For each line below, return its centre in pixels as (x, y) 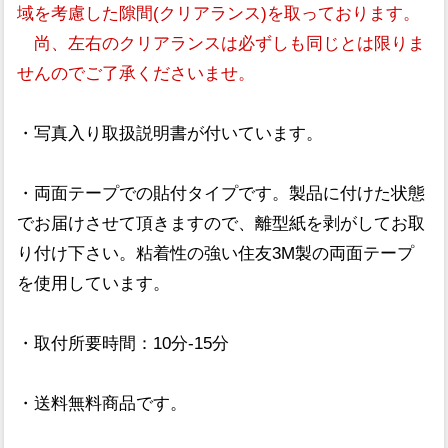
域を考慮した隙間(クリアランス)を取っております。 (219, 13)
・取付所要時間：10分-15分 (123, 343)
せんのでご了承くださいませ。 (136, 73)
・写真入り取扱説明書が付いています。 (170, 133)
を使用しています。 (94, 283)
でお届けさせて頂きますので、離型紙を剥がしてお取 (221, 223)
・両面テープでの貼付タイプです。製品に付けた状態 (221, 193)
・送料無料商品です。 (102, 403)
